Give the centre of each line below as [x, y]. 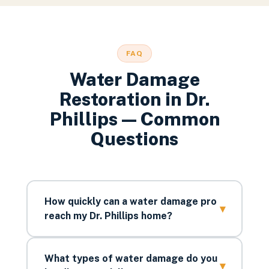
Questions [134, 139]
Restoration [110, 99]
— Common [168, 119]
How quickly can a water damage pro [130, 201]
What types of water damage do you [131, 258]
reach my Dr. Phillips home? [108, 216]
